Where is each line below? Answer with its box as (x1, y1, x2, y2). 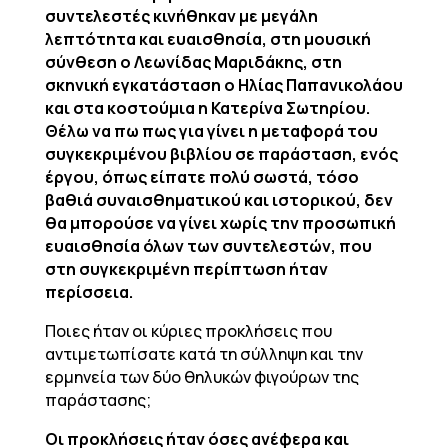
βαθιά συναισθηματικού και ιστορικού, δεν (44, 189, 393, 211)
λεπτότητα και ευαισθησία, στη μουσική (44, 28, 371, 50)
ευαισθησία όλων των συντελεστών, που (44, 235, 372, 257)
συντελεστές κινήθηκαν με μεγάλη (44, 5, 318, 27)
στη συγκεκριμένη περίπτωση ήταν (44, 258, 328, 280)
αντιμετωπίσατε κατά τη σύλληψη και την (44, 343, 363, 365)
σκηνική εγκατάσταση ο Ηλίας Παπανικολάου (44, 74, 403, 96)
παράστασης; (44, 389, 151, 411)
